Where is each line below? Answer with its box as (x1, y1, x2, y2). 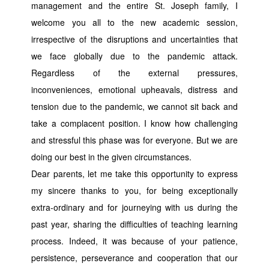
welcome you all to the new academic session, (31, 16, 238, 28)
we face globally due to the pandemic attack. (31, 49, 238, 62)
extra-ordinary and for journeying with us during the (31, 201, 238, 213)
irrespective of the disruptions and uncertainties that (31, 32, 238, 45)
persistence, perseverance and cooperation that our (31, 251, 238, 264)
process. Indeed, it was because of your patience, (31, 234, 238, 247)
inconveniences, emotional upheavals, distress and (31, 83, 238, 95)
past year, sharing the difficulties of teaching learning (31, 217, 238, 230)
